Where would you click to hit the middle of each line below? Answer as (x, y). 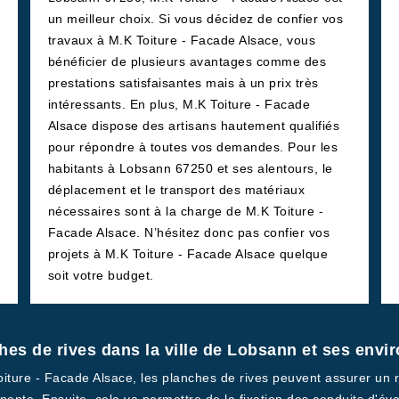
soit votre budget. (101, 275)
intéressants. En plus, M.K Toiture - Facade (179, 104)
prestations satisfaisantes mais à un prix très (183, 83)
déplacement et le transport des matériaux (176, 190)
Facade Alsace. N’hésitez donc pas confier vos (189, 232)
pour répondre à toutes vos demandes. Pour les (193, 147)
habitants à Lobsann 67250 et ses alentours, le (190, 168)
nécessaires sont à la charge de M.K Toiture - (186, 211)
